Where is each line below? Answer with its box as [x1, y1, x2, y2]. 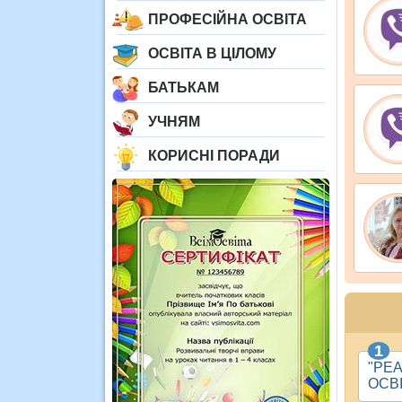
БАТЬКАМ [148, 80, 219, 95]
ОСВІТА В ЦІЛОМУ [148, 46, 276, 61]
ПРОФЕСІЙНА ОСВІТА [148, 12, 307, 27]
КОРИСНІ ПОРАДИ [148, 148, 280, 163]
